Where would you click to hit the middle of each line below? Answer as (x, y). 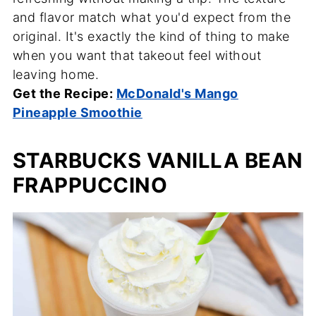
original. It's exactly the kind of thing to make (151, 37)
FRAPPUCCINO (90, 186)
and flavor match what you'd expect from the (152, 18)
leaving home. (56, 75)
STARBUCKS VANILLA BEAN (158, 161)
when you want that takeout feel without (137, 56)
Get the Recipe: (64, 94)
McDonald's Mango (177, 94)
